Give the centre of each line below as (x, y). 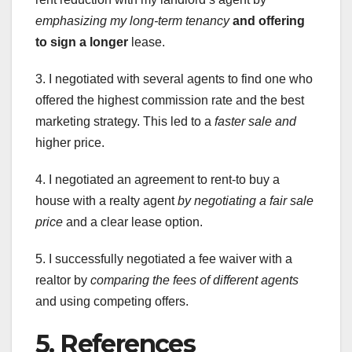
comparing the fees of (150, 280)
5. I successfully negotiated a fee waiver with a (164, 259)
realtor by (63, 280)
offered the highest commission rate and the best (170, 101)
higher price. (70, 143)
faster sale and (255, 122)
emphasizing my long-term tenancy (132, 21)
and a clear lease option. (133, 222)
